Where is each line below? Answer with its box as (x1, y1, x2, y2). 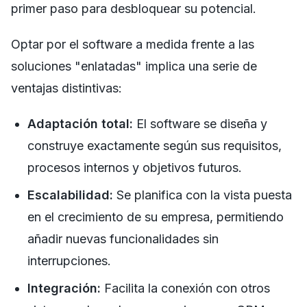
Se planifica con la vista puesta (113, 187, 292, 202)
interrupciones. (27, 253, 111, 268)
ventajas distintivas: (11, 80, 122, 95)
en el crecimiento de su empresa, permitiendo (27, 209, 284, 224)
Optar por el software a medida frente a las (11, 36, 254, 51)
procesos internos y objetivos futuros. (27, 160, 242, 175)
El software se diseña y (133, 116, 267, 131)
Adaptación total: (27, 116, 133, 131)
